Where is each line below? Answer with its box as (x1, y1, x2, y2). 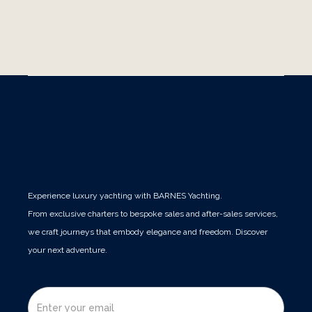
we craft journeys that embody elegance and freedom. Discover (28, 227, 267, 237)
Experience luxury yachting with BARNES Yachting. (28, 191, 222, 201)
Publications (127, 46, 185, 58)
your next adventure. (28, 245, 107, 256)
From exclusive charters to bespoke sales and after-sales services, (28, 209, 278, 219)
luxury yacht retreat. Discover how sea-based (38, 5, 274, 19)
